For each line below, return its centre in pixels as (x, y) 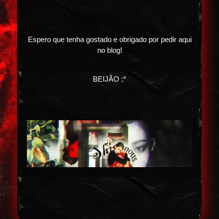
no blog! (109, 50)
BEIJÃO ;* (109, 79)
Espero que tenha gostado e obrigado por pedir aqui (109, 39)
